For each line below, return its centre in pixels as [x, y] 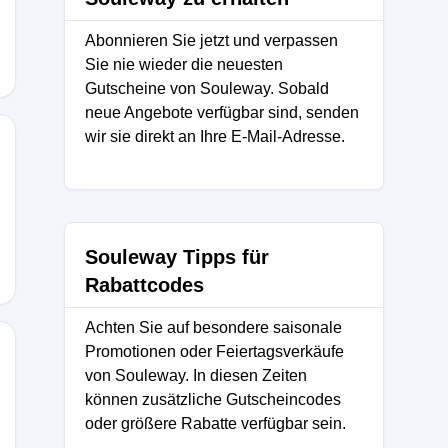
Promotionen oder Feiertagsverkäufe [214, 351]
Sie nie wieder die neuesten [184, 64]
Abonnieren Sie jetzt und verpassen [211, 40]
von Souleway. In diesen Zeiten [196, 375]
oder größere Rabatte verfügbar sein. [215, 423]
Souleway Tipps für [177, 257]
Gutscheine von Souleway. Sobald [207, 88]
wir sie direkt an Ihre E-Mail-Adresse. [215, 136]
